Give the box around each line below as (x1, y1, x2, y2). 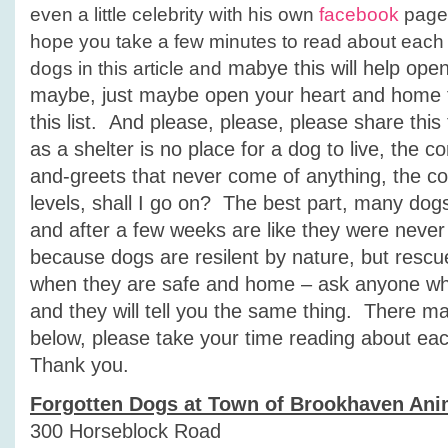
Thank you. (30, 354, 129, 376)
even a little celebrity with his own (30, 4, 319, 25)
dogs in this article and (30, 58, 222, 79)
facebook (319, 4, 399, 25)
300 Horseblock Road (30, 420, 221, 442)
